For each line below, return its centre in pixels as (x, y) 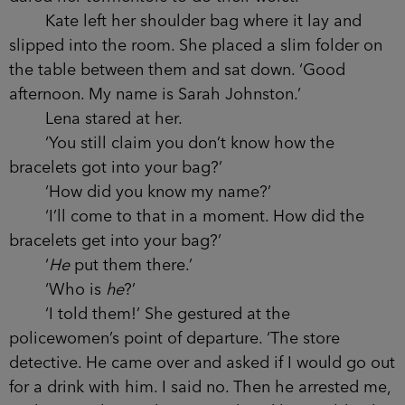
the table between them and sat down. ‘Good (177, 70)
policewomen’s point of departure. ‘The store (174, 339)
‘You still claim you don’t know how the (172, 143)
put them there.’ (131, 265)
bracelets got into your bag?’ (116, 168)
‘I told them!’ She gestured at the (150, 314)
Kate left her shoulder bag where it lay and (185, 21)
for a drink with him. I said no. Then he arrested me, (200, 387)
